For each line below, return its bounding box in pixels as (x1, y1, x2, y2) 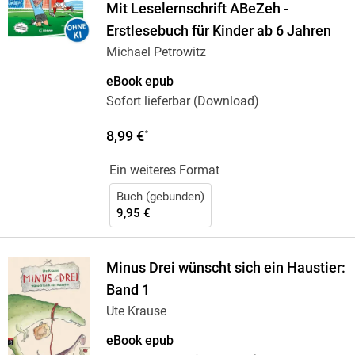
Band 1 (105, 282, 150, 299)
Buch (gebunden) (116, 189, 204, 204)
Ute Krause (105, 303, 166, 319)
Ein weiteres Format (109, 162, 219, 178)
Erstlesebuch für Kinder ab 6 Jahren (105, 23, 331, 40)
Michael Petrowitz (105, 44, 206, 60)
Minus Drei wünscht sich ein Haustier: (105, 260, 345, 277)
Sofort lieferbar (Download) (105, 94, 259, 109)
